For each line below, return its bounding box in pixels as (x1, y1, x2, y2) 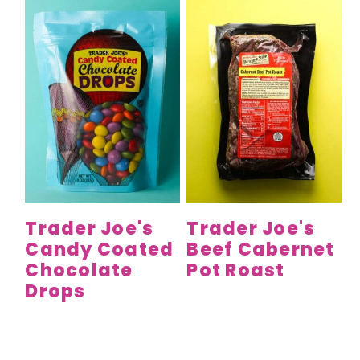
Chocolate (25, 258, 133, 284)
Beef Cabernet (186, 237, 335, 263)
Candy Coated (25, 237, 174, 263)
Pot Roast (186, 258, 285, 284)
